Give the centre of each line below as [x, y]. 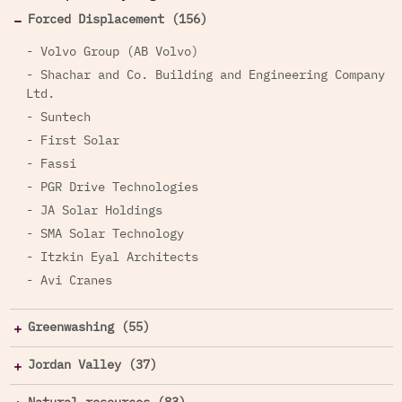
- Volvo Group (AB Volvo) [112, 52]
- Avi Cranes [69, 281]
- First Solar [72, 141]
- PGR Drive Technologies [112, 188]
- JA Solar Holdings [94, 211]
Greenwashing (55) [88, 328]
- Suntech [58, 118]
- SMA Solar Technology [105, 234]
